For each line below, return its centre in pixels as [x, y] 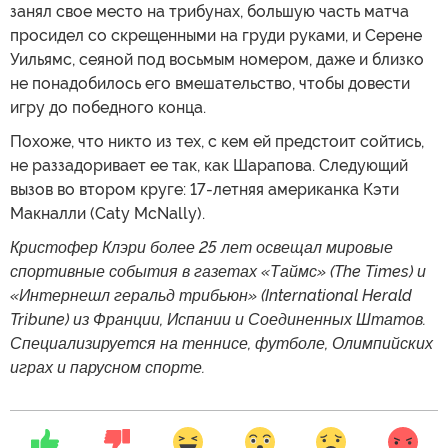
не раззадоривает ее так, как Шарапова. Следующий [209, 165]
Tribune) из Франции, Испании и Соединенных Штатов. [218, 319]
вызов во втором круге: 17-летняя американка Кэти [204, 189]
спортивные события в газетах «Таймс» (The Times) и [218, 271]
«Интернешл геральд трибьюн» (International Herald [211, 295]
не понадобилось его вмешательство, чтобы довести [210, 83]
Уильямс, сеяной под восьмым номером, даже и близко [217, 59]
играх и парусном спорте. [107, 367]
